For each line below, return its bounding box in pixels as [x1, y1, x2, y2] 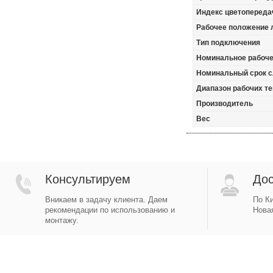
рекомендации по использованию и [45, 205, 175, 214]
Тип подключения [196, 38, 260, 47]
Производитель [196, 99, 253, 108]
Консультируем [45, 172, 130, 186]
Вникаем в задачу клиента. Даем [45, 195, 168, 204]
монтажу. [45, 216, 79, 225]
